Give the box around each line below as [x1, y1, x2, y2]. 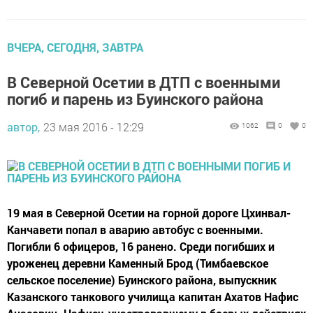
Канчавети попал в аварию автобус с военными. [7, 222, 263, 237]
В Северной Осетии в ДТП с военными [7, 72, 280, 92]
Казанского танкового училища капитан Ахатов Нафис [7, 289, 298, 304]
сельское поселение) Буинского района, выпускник [7, 272, 277, 287]
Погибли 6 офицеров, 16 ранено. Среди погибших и [7, 239, 275, 254]
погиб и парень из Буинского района [7, 89, 263, 109]
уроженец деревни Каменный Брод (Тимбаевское [7, 256, 268, 270]
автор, [7, 119, 40, 134]
